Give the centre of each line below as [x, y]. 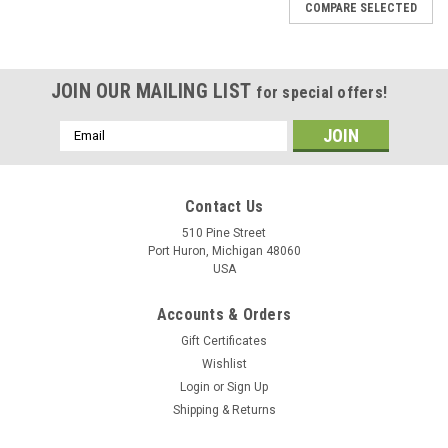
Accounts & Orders [224, 314]
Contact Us [224, 206]
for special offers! [322, 92]
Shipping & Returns [224, 409]
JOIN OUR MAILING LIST [153, 90]
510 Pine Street [224, 232]
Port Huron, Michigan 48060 [224, 250]
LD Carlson [58, 437]
